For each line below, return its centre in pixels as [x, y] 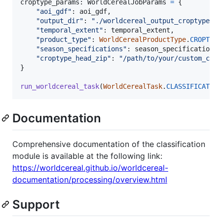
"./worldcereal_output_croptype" [152, 21]
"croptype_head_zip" [74, 58]
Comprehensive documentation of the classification [109, 144]
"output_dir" [60, 21]
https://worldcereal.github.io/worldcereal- [90, 167]
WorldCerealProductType [143, 40]
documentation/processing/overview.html [90, 179]
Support [36, 204]
